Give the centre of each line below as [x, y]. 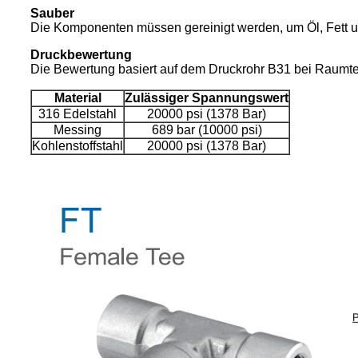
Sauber [52, 13]
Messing [78, 129]
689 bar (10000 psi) [207, 129]
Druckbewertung [81, 54]
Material [78, 97]
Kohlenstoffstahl [78, 145]
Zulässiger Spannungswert [207, 97]
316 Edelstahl [78, 113]
